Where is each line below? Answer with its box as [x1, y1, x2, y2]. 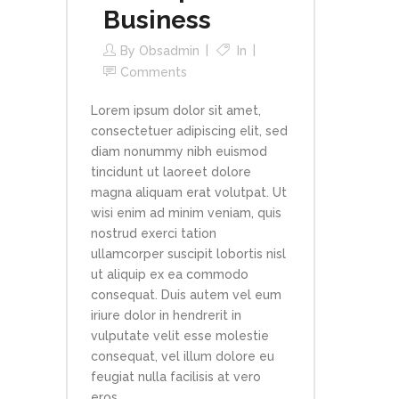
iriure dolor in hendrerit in [91, 307, 241, 322]
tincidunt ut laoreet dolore [91, 164, 251, 179]
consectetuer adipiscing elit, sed [91, 123, 288, 138]
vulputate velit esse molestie [91, 328, 269, 343]
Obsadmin [139, 43, 199, 58]
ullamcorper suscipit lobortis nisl [91, 246, 286, 261]
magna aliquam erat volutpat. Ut [91, 184, 287, 199]
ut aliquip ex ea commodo [91, 266, 248, 281]
